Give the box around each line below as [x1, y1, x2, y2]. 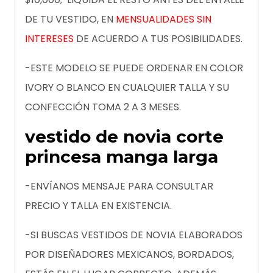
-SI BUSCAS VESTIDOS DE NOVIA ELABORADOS [25, 228, 243, 243]
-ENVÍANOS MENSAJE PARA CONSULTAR [25, 179, 213, 194]
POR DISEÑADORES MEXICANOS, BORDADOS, [25, 247, 234, 262]
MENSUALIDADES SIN [116, 12, 211, 27]
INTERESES [25, 32, 74, 46]
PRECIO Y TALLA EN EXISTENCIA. [25, 199, 172, 213]
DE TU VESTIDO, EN [25, 12, 116, 27]
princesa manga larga [25, 146, 218, 168]
